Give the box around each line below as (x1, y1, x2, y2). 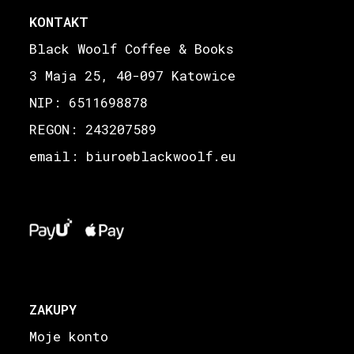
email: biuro (29, 147, 126, 166)
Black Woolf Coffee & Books (29, 40, 235, 58)
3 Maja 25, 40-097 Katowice (29, 66, 236, 85)
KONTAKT (29, 13, 89, 32)
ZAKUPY (29, 299, 77, 318)
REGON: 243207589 (29, 120, 157, 139)
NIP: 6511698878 (29, 93, 149, 112)
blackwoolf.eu (133, 147, 236, 166)
